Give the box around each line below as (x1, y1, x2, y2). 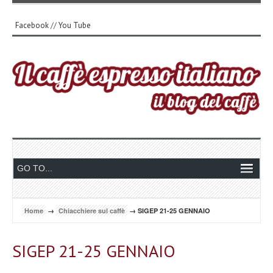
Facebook (15, 20, 49, 30)
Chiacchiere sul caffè (58, 205, 125, 215)
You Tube (58, 20, 91, 30)
